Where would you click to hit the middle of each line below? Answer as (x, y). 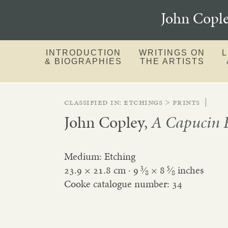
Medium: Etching (99, 156)
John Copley (104, 122)
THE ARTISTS (172, 61)
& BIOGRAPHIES (84, 61)
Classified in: (94, 102)
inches (189, 170)
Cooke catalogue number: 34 (123, 184)
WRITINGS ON (172, 52)
